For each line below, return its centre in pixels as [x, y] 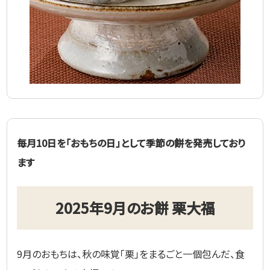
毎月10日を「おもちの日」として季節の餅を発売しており [131, 143]
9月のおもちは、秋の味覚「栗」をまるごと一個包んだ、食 [131, 253]
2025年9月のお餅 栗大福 [135, 207]
